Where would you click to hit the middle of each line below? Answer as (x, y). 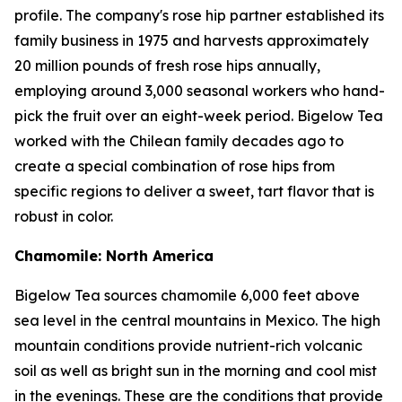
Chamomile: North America (114, 256)
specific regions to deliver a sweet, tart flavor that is (194, 191)
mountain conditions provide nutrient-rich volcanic (188, 345)
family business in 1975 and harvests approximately (192, 40)
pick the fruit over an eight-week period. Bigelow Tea (199, 116)
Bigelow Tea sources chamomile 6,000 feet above (187, 295)
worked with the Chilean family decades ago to (179, 141)
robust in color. (64, 216)
